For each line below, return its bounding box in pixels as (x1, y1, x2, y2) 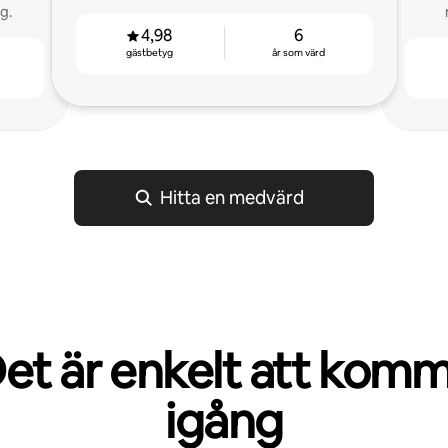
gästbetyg (126, 46, 174, 59)
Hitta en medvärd (160, 186, 304, 209)
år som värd (271, 46, 325, 59)
